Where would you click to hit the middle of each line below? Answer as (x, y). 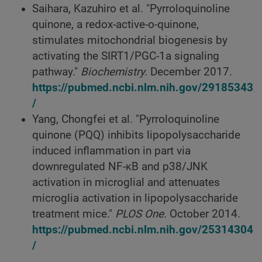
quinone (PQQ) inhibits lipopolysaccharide (136, 135)
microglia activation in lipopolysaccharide (135, 198)
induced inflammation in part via (111, 151)
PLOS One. (141, 214)
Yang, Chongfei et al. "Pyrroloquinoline (126, 119)
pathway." (56, 72)
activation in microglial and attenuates (126, 182)
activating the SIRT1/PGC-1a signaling (126, 56)
